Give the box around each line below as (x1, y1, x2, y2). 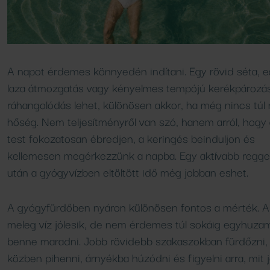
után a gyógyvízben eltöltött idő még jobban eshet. (7, 163, 248, 181)
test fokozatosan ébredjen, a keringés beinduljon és (7, 129, 255, 148)
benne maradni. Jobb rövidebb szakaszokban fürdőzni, (7, 231, 268, 250)
